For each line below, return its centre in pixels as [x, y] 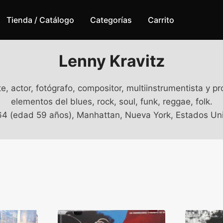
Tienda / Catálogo [41, 20]
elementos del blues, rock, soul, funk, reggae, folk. [111, 101]
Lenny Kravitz [111, 61]
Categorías [111, 20]
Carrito [161, 20]
